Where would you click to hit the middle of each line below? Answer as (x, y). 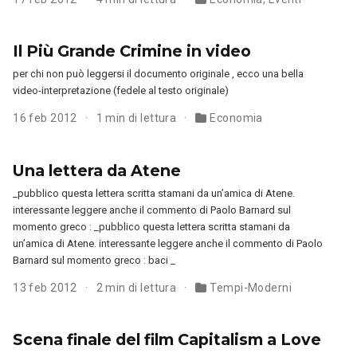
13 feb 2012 (47, 287)
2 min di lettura (137, 287)
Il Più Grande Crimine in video (132, 51)
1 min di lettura (137, 118)
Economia (236, 118)
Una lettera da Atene (97, 170)
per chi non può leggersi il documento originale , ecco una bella (159, 74)
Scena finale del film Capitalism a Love (167, 339)
